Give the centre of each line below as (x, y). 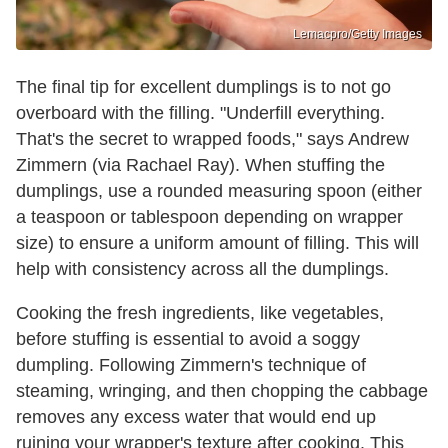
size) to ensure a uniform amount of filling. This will (217, 242)
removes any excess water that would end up (196, 416)
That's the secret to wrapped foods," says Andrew (212, 138)
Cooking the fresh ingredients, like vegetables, (200, 312)
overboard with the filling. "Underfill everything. (200, 112)
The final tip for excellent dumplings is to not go (203, 86)
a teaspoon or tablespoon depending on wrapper (209, 216)
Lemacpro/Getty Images (357, 33)
